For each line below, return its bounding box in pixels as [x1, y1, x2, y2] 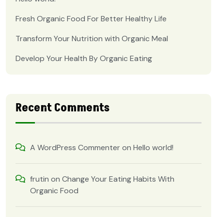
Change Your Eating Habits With [62, 173, 174, 184]
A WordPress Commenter [30, 142, 120, 153]
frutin [30, 173, 49, 184]
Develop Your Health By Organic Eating [15, 53, 152, 63]
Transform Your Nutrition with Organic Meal [15, 33, 168, 44]
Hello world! [133, 142, 173, 153]
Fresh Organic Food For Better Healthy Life [15, 13, 167, 24]
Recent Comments [15, 99, 109, 116]
